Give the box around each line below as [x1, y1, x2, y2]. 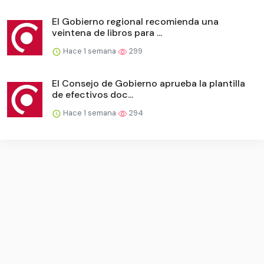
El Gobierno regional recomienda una [52, 15, 219, 28]
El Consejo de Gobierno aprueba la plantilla [52, 77, 245, 90]
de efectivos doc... [52, 88, 133, 101]
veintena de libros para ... [52, 27, 162, 39]
